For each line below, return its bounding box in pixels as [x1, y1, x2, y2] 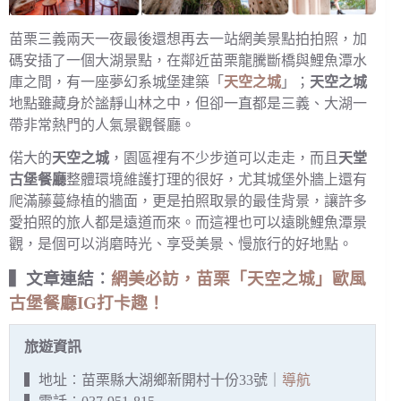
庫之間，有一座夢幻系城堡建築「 [9, 74, 224, 90]
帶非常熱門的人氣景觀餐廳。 [9, 117, 195, 133]
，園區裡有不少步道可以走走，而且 [109, 149, 338, 166]
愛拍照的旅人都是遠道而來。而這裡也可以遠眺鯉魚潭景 [9, 214, 367, 230]
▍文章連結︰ [9, 269, 111, 288]
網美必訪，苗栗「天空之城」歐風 [111, 269, 366, 288]
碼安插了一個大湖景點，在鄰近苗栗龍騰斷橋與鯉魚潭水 [9, 53, 367, 69]
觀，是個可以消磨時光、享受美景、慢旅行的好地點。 [9, 235, 353, 252]
